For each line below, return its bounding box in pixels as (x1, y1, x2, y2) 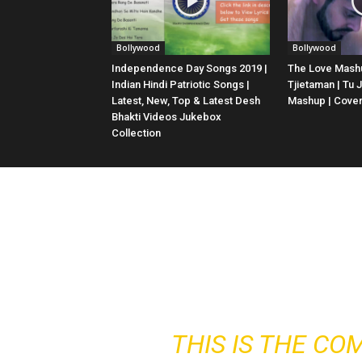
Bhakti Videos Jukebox (112, 111, 221, 124)
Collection (112, 127, 161, 140)
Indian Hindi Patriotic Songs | (112, 78, 250, 91)
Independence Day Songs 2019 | (112, 62, 267, 75)
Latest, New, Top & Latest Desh (112, 95, 260, 107)
